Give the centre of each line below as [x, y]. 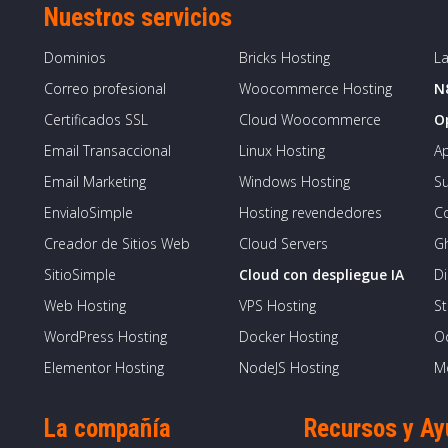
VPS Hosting [277, 305]
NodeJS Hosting [289, 367]
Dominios [75, 57]
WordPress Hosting [105, 336]
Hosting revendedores [310, 212]
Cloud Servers [283, 243]
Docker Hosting [288, 336]
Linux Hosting [282, 150]
